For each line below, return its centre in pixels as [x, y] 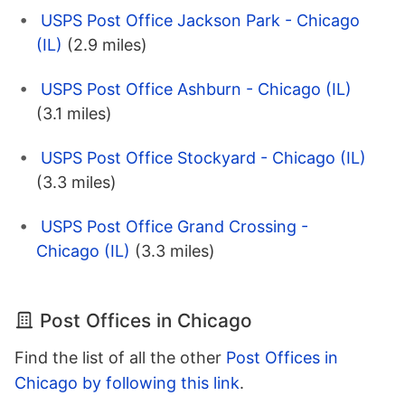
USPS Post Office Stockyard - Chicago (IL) [203, 157]
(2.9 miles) [107, 44]
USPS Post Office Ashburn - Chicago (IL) [196, 89]
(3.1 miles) [74, 113]
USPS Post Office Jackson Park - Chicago [200, 20]
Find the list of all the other [120, 357]
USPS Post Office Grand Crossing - [174, 226]
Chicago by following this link [127, 382]
